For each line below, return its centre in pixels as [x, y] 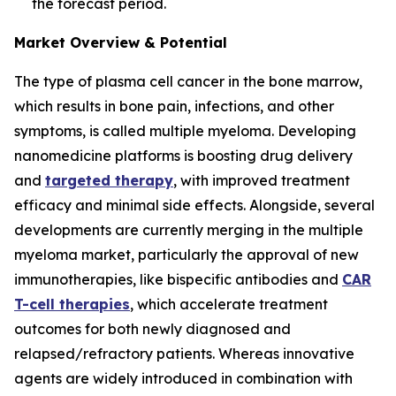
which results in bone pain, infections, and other [174, 107]
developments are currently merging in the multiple [189, 230]
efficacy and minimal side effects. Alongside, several [194, 206]
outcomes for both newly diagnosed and [152, 329]
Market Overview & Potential [121, 43]
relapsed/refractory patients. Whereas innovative [184, 354]
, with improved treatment [262, 181]
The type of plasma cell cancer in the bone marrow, [188, 82]
